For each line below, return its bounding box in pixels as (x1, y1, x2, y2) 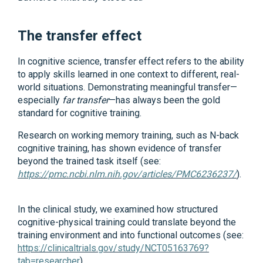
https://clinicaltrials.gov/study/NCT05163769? (18, 242, 209, 254)
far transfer (62, 94, 109, 106)
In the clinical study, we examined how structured (18, 203, 218, 215)
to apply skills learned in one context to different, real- (18, 68, 240, 80)
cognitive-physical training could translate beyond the (18, 216, 236, 228)
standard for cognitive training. (18, 107, 141, 119)
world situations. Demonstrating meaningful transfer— (18, 81, 237, 93)
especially (18, 94, 62, 106)
